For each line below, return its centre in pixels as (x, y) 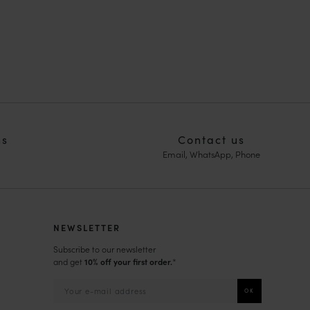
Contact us (211, 139)
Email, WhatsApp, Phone (211, 153)
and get (69, 261)
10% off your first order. (128, 261)
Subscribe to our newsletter (104, 248)
